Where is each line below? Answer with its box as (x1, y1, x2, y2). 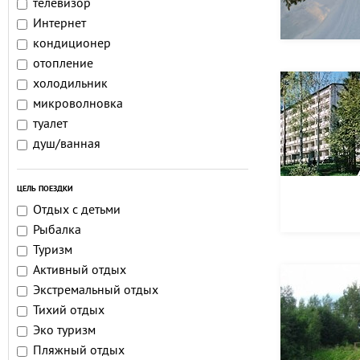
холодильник (33, 76, 108, 92)
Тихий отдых (33, 303, 104, 319)
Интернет (33, 16, 86, 32)
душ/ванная (33, 137, 100, 153)
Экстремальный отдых (33, 283, 158, 299)
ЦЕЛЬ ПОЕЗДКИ (17, 184, 73, 194)
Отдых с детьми (33, 202, 121, 219)
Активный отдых (33, 263, 126, 279)
